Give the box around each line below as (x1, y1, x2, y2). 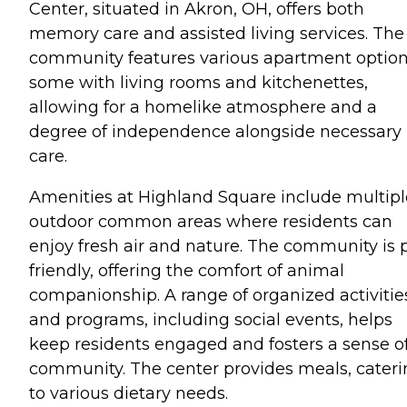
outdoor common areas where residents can (29, 211, 392, 232)
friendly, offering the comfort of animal (29, 260, 344, 281)
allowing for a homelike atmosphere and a (29, 96, 377, 117)
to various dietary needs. (29, 382, 228, 403)
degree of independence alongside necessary (29, 121, 402, 142)
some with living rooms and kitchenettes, (29, 72, 368, 93)
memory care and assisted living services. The (29, 23, 404, 44)
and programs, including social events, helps (29, 309, 392, 330)
